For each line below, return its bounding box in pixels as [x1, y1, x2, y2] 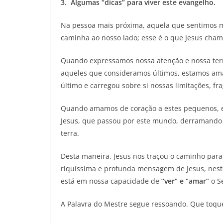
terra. [61, 128, 79, 138]
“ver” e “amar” [161, 176, 209, 186]
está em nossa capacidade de [61, 176, 161, 186]
